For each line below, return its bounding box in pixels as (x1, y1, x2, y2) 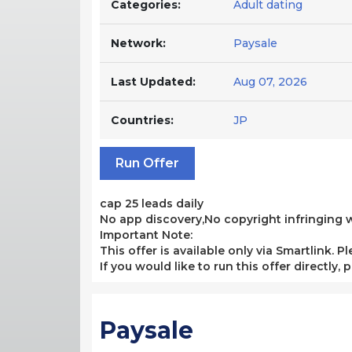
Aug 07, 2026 (233, 74, 307, 89)
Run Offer (115, 155, 179, 170)
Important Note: (100, 227, 192, 242)
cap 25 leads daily (100, 196, 203, 211)
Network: (111, 35, 166, 50)
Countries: (111, 112, 174, 127)
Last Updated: (111, 74, 196, 89)
